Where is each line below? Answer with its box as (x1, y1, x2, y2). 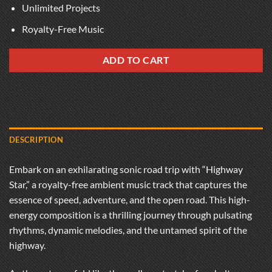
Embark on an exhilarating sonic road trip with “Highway (9, 163, 243, 175)
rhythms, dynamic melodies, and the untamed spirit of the (9, 224, 247, 236)
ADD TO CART (102, 55, 170, 66)
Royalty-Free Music (21, 22, 104, 35)
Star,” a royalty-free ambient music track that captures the (9, 178, 247, 191)
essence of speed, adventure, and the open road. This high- (9, 194, 250, 206)
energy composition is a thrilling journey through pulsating (9, 209, 252, 221)
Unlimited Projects (21, 2, 100, 14)
